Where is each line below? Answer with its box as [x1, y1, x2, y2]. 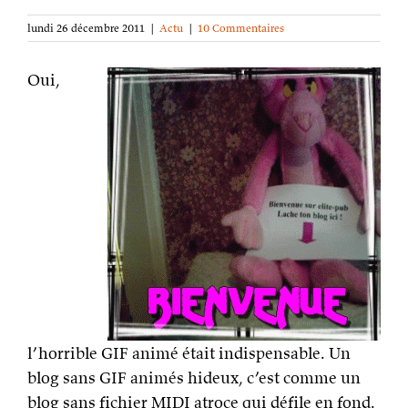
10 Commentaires [198, 21, 284, 35]
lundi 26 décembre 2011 [27, 21, 145, 35]
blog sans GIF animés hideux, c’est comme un [27, 367, 361, 388]
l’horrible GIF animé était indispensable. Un [27, 342, 351, 363]
